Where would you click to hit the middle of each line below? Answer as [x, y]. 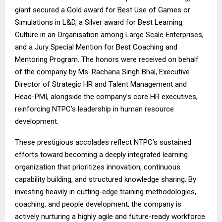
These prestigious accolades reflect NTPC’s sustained [103, 142]
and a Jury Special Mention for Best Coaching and [96, 47]
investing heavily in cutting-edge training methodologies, [106, 192]
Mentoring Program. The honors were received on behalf [107, 60]
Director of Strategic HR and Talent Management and [101, 84]
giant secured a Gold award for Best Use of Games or [103, 10]
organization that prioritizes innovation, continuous [98, 167]
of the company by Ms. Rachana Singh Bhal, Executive [102, 72]
